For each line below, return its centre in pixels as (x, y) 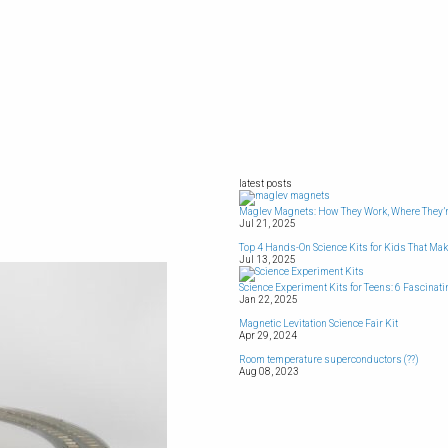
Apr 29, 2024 (268, 335)
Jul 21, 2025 (267, 223)
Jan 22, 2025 (268, 299)
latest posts (265, 183)
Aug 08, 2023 (269, 371)
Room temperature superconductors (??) (329, 359)
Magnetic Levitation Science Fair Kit (318, 323)
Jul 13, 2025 (267, 259)
